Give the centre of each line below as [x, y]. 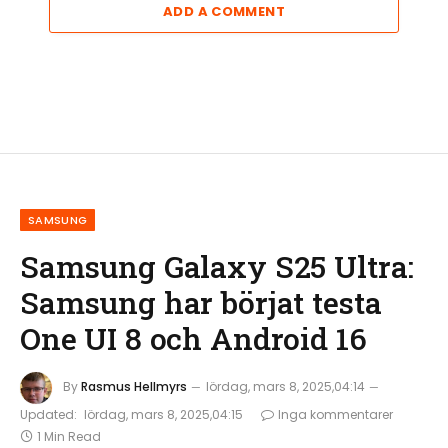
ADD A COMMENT [224, 12]
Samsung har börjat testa [201, 302]
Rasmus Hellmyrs [134, 387]
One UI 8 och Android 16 [193, 338]
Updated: [48, 415]
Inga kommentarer [335, 415]
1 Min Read [69, 437]
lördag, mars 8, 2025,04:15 [163, 415]
